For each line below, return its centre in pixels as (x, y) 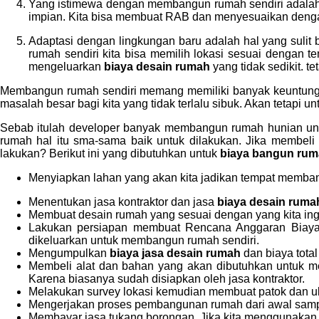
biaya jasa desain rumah (175, 253)
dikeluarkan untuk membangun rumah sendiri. (144, 241)
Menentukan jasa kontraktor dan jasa (121, 202)
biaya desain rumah (157, 67)
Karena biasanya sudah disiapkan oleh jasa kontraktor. (167, 279)
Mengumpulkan (69, 253)
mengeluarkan (66, 67)
